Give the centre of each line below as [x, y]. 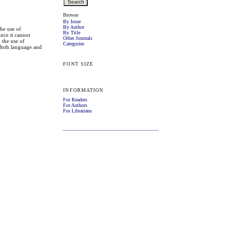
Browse [71, 15]
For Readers [75, 99]
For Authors [75, 105]
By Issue [72, 22]
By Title [72, 33]
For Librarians [78, 110]
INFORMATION [83, 90]
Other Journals [78, 38]
